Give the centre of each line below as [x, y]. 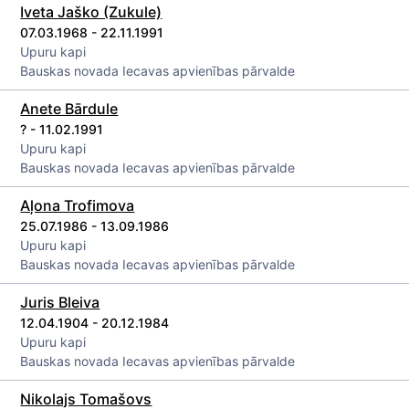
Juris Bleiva [60, 302]
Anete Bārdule [69, 109]
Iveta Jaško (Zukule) [91, 12]
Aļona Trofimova [78, 205]
